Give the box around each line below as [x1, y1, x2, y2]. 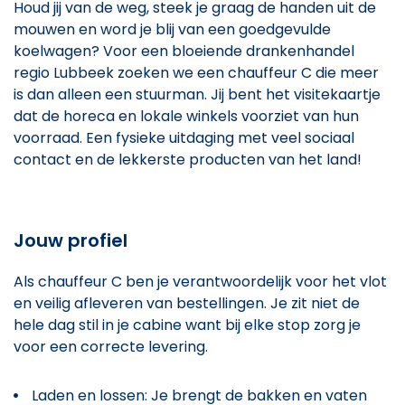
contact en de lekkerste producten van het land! [14, 148, 362, 170]
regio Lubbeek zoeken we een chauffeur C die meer [14, 61, 379, 83]
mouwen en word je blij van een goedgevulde [14, 18, 331, 40]
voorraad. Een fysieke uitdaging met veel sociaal [14, 127, 354, 148]
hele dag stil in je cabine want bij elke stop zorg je [14, 314, 361, 335]
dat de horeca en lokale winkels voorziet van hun [14, 105, 359, 127]
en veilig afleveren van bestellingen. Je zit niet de [14, 292, 360, 314]
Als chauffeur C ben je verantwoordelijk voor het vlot [14, 270, 387, 292]
